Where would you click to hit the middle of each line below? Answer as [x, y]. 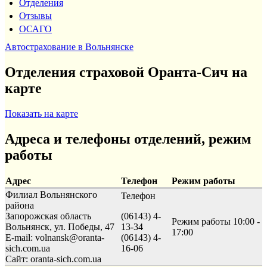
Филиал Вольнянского [51, 194]
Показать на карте [41, 113]
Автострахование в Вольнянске [69, 46]
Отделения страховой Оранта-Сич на [126, 72]
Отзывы [35, 15]
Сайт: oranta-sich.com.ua [53, 259]
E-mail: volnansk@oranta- [55, 237]
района [20, 205]
